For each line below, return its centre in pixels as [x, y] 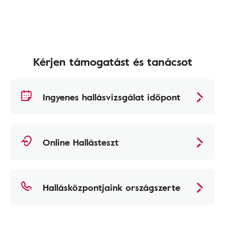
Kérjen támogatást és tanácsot [113, 62]
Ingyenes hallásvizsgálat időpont [111, 97]
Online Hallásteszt [81, 142]
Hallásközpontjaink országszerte [111, 188]
